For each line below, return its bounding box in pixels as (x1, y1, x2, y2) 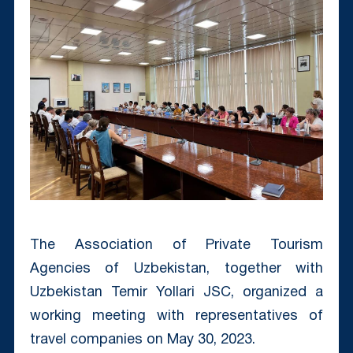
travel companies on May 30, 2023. (29, 333, 255, 347)
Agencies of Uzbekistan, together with (29, 262, 324, 276)
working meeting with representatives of (29, 309, 324, 323)
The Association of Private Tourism (29, 238, 324, 252)
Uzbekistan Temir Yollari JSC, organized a (29, 285, 324, 299)
